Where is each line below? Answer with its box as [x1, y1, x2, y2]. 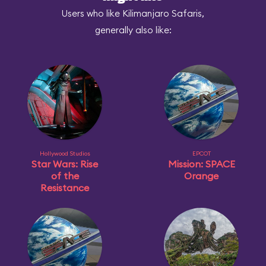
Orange [184, 170, 218, 182]
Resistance [40, 182, 89, 194]
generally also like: [94, 24, 172, 36]
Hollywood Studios [39, 150, 90, 157]
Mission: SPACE [167, 158, 235, 170]
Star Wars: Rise [31, 158, 98, 170]
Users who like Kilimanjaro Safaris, [62, 8, 204, 19]
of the [50, 170, 79, 182]
